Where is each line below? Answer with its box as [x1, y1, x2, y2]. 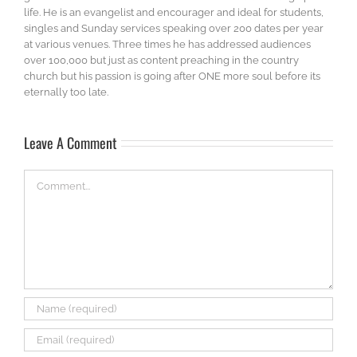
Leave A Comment [24, 131, 117, 153]
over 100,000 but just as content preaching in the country [24, 53, 299, 66]
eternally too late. [24, 85, 108, 98]
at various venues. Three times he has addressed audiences [24, 37, 311, 50]
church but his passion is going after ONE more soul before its [24, 69, 320, 82]
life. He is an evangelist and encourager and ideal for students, [24, 6, 324, 18]
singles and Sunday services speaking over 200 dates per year [24, 22, 324, 34]
